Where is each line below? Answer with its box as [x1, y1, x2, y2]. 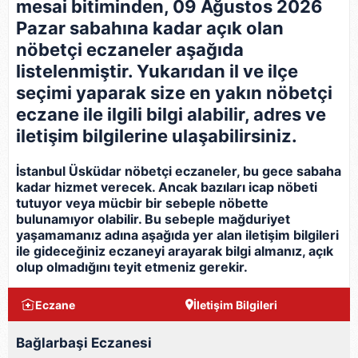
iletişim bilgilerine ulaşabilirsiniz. [16, 125, 297, 146]
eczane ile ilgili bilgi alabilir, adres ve [16, 104, 326, 125]
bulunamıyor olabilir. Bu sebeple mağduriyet [16, 211, 290, 227]
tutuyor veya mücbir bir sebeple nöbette [16, 195, 268, 211]
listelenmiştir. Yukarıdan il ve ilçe [16, 61, 298, 82]
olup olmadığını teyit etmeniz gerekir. [16, 259, 248, 275]
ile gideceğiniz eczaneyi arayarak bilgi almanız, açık [16, 243, 333, 259]
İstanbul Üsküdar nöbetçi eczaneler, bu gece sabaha [16, 163, 341, 179]
